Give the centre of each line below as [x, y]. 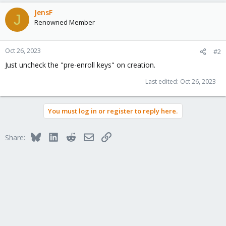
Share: [15, 137]
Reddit [86, 136]
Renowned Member [65, 22]
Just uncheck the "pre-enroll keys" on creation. [80, 65]
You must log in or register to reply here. [113, 111]
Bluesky [53, 136]
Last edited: [163, 81]
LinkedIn [71, 136]
